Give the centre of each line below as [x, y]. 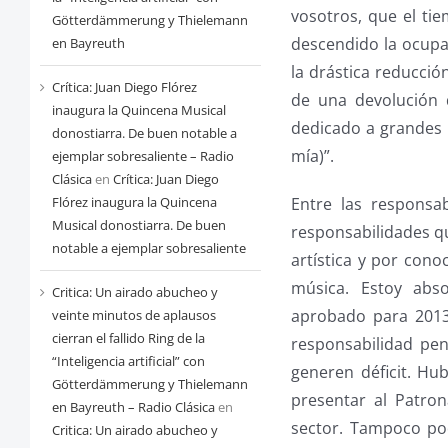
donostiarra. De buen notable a [144, 133]
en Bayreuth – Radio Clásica [133, 407]
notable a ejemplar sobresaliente [148, 248]
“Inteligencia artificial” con [128, 361]
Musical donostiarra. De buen [138, 225]
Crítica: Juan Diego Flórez [124, 87]
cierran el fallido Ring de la [128, 338]
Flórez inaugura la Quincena [134, 202]
